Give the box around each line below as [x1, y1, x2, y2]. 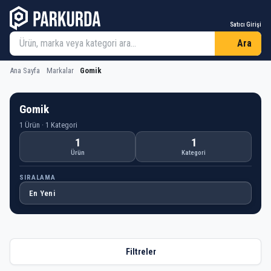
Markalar [46, 66, 74, 75]
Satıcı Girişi [230, 21, 261, 28]
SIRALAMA [19, 173, 56, 181]
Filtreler [126, 246, 156, 257]
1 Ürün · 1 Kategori [19, 120, 77, 129]
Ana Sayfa [10, 66, 40, 75]
